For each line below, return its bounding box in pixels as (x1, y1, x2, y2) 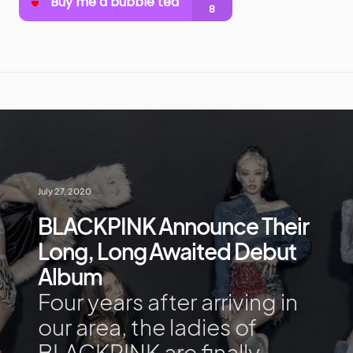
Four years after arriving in (38, 288, 298, 316)
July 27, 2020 (38, 186, 91, 197)
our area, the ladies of (38, 313, 257, 341)
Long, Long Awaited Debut (38, 237, 296, 266)
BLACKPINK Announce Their (38, 212, 309, 240)
